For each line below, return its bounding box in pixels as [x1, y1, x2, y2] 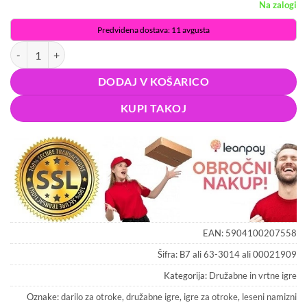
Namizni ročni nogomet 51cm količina [10, 42, 174, 55]
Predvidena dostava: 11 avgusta [97, 25, 210, 36]
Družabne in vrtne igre [209, 270, 297, 282]
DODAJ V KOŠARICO [97, 75, 210, 88]
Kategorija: [164, 270, 209, 282]
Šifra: [158, 249, 180, 260]
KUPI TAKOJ [120, 102, 187, 115]
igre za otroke [184, 291, 238, 303]
